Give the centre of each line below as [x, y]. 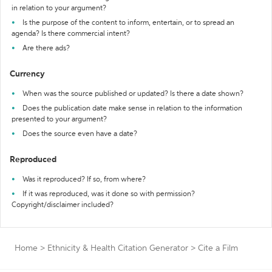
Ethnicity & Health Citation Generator [118, 248]
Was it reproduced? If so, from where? [84, 180]
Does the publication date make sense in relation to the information [132, 109]
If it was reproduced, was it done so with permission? [109, 194]
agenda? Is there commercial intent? [71, 34]
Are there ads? [46, 49]
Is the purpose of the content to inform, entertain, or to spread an [128, 23]
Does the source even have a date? [80, 134]
